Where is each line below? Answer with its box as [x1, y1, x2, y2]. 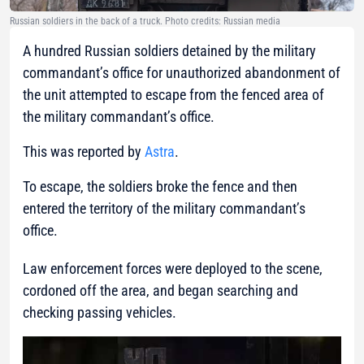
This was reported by [23, 143, 145, 161]
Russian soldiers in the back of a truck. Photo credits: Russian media [10, 15, 280, 28]
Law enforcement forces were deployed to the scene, [23, 260, 323, 278]
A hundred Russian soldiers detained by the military [23, 42, 316, 60]
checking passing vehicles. [23, 304, 176, 322]
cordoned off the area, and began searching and [23, 282, 298, 300]
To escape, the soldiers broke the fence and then [23, 178, 297, 196]
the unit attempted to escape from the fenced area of [23, 86, 324, 104]
